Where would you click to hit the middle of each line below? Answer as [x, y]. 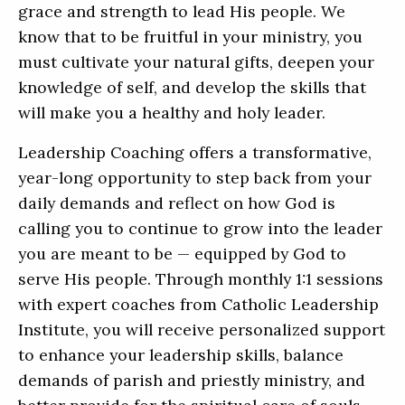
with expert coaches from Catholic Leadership [198, 305]
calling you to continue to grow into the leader [200, 229]
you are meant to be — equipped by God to [182, 254]
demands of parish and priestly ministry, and [192, 381]
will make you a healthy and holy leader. [172, 113]
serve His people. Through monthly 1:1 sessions [201, 279]
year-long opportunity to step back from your [195, 178]
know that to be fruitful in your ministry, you [190, 37]
